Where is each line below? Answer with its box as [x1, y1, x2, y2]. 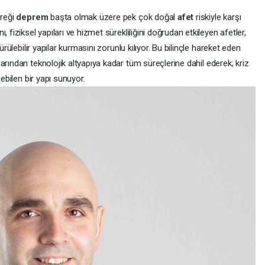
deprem [16, 11, 51, 22]
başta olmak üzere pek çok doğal [50, 11, 177, 22]
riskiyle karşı [196, 11, 241, 22]
